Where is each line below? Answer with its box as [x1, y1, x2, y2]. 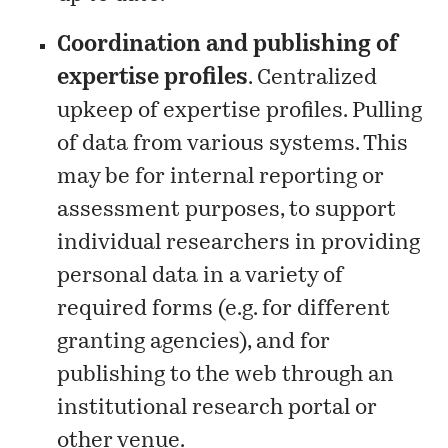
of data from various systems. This [57, 133, 409, 155]
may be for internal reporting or [57, 166, 385, 188]
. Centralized [248, 67, 378, 89]
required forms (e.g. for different [57, 298, 391, 320]
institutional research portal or [57, 397, 378, 419]
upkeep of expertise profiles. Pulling [57, 100, 423, 122]
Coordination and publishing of [57, 34, 399, 56]
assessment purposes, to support [57, 199, 397, 221]
